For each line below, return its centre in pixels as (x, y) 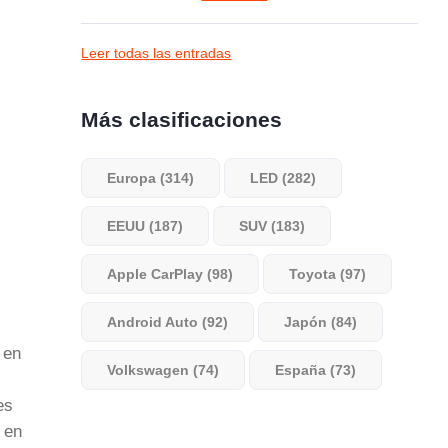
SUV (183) (272, 226)
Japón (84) (321, 322)
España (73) (316, 370)
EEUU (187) (145, 226)
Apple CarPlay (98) (170, 274)
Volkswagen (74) (163, 370)
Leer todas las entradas (156, 53)
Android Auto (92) (168, 322)
